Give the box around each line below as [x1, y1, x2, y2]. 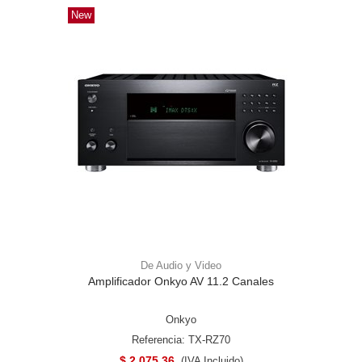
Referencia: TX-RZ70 [132, 333, 230, 346]
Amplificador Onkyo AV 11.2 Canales [88, 274, 274, 288]
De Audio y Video [141, 259, 221, 271]
